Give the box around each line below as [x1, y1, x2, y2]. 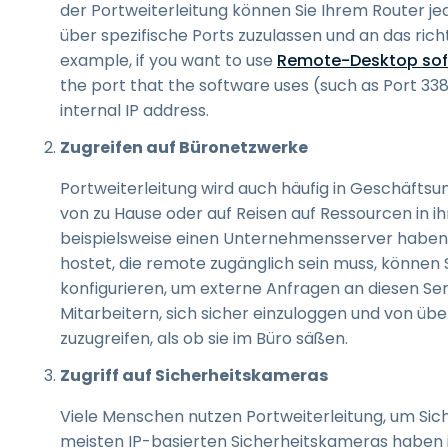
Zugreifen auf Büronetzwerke [60, 136, 308, 159]
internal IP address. [60, 99, 209, 122]
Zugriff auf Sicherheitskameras [60, 364, 328, 387]
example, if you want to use [60, 49, 277, 72]
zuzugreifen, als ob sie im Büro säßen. [60, 327, 348, 350]
